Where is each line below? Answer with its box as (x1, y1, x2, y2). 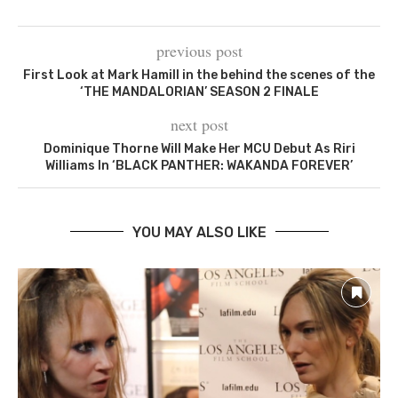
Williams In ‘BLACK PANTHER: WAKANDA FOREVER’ (45, 157, 353, 173)
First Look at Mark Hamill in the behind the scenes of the (23, 67, 375, 83)
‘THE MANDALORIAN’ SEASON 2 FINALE (79, 84, 319, 99)
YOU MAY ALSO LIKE (131, 223, 267, 241)
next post (170, 113, 228, 135)
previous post (155, 39, 243, 61)
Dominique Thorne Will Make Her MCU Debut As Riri (43, 140, 355, 156)
